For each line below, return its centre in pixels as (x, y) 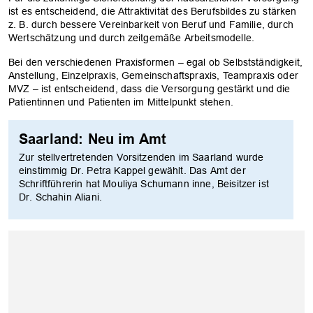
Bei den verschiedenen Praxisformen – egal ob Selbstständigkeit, (156, 62)
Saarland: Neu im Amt (93, 139)
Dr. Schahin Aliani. (61, 197)
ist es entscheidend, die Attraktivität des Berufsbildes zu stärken (153, 11)
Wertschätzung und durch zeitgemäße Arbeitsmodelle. (132, 37)
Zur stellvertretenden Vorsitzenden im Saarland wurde (141, 157)
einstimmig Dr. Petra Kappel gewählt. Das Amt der (132, 170)
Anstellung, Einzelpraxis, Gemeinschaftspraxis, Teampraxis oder (153, 75)
